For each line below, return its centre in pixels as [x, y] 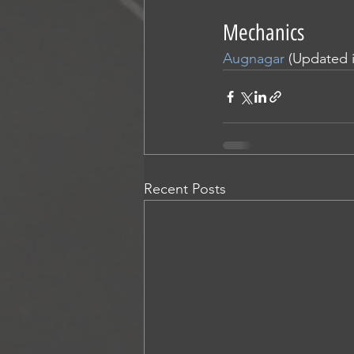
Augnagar [254, 58]
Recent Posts [185, 189]
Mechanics [264, 32]
